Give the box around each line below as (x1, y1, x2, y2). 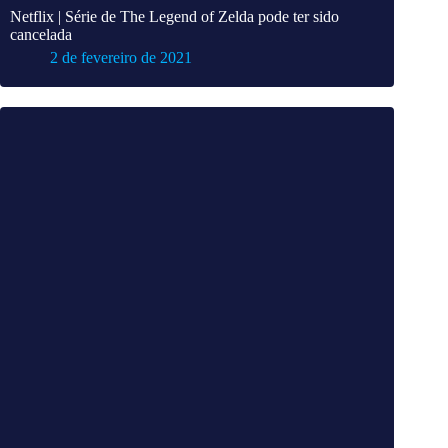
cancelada (10, 26, 72, 44)
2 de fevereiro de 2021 (50, 49, 192, 67)
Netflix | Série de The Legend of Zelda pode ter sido (10, 8, 339, 26)
